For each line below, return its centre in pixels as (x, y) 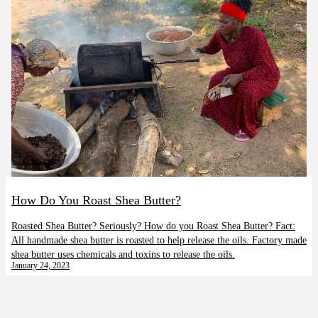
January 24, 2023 (40, 265)
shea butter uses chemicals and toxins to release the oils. (123, 254)
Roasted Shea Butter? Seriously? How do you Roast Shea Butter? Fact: (153, 225)
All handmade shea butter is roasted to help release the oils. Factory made (159, 240)
